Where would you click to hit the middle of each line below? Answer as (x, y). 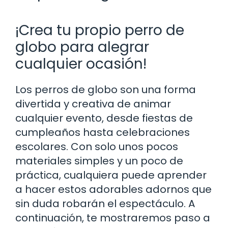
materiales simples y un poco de (99, 161)
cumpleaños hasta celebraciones (103, 132)
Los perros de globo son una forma (106, 89)
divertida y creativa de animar (93, 104)
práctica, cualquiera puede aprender (111, 175)
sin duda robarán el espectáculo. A (105, 203)
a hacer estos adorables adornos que (113, 189)
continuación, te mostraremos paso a (113, 218)
